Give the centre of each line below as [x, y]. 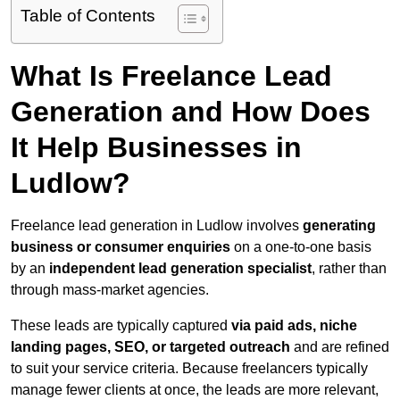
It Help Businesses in [156, 148]
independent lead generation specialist [180, 269]
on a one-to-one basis [301, 247]
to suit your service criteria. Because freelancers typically [189, 369]
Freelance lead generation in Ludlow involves [157, 226]
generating [339, 226]
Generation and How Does [191, 112]
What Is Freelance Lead [171, 76]
